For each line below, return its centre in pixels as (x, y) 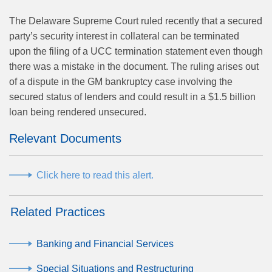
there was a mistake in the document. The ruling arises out (134, 67)
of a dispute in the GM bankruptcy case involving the (121, 82)
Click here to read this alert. (95, 175)
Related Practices (58, 212)
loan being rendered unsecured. (78, 112)
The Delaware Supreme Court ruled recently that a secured (136, 21)
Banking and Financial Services (105, 243)
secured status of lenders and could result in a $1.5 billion (132, 97)
